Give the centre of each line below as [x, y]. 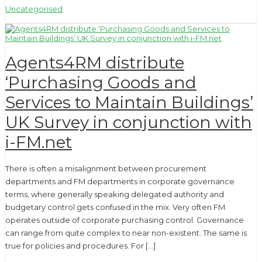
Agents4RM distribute [95, 62]
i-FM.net [39, 142]
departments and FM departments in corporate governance [120, 181]
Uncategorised [34, 9]
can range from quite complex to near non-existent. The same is [126, 232]
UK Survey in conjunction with [129, 122]
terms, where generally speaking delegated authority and [115, 194]
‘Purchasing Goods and [101, 82]
